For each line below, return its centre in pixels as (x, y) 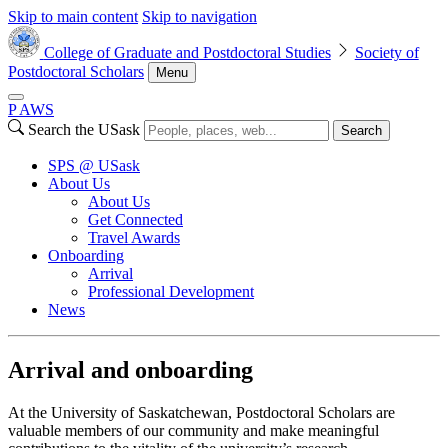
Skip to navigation (199, 16)
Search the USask (84, 129)
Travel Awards (134, 237)
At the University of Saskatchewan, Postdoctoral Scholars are (201, 412)
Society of (386, 52)
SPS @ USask (94, 165)
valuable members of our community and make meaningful (193, 430)
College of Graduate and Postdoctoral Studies (187, 52)
